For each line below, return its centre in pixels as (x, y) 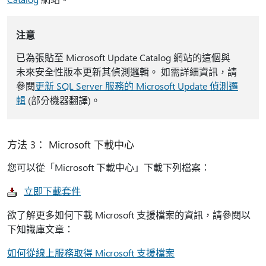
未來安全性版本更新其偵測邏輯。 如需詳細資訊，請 (126, 72)
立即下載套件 (52, 191)
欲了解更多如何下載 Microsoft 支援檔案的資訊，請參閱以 (129, 215)
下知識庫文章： (40, 229)
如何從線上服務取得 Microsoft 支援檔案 (91, 253)
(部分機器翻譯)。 (63, 100)
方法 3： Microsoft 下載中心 (71, 144)
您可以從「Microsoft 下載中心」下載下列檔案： (109, 167)
